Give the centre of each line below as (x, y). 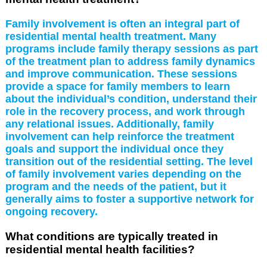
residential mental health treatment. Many (111, 36)
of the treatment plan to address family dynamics (130, 61)
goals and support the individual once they (114, 149)
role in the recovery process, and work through (125, 111)
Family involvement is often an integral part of (122, 24)
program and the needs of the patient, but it (116, 186)
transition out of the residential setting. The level (129, 161)
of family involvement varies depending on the (123, 174)
